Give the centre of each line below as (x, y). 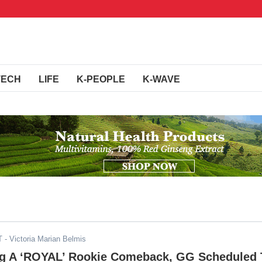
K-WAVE (161, 79)
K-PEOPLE (101, 79)
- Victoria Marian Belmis (44, 239)
